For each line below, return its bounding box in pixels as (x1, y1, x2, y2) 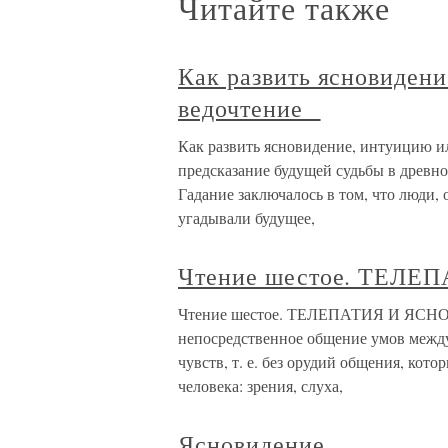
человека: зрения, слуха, (178, 375, 343, 397)
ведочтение (178, 92, 321, 125)
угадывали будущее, (178, 207, 315, 229)
